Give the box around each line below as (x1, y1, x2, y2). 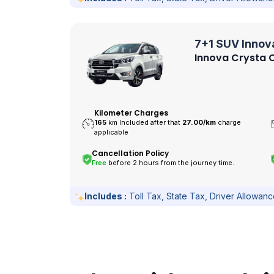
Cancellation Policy (92, 148, 169, 159)
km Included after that (108, 118, 183, 127)
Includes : (84, 190, 127, 201)
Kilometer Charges (94, 108, 169, 119)
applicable (94, 128, 129, 137)
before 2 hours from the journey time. (106, 158, 235, 168)
